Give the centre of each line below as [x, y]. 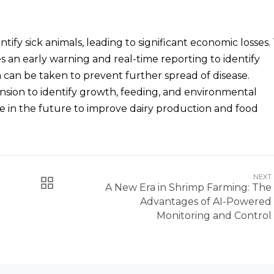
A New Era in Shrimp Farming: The [188, 188]
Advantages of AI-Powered [206, 202]
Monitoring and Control [214, 216]
